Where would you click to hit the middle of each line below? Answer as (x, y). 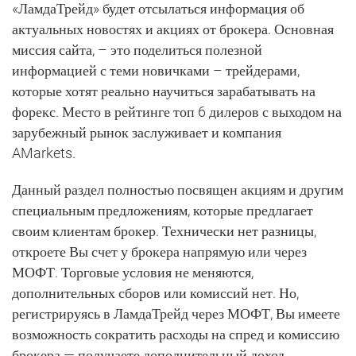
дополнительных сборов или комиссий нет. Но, (155, 293)
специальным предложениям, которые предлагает (163, 210)
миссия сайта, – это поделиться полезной (137, 50)
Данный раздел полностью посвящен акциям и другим (178, 190)
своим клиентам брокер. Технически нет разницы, (164, 231)
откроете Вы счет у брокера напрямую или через (159, 252)
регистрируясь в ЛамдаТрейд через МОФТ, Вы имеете (176, 313)
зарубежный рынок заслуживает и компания (147, 132)
